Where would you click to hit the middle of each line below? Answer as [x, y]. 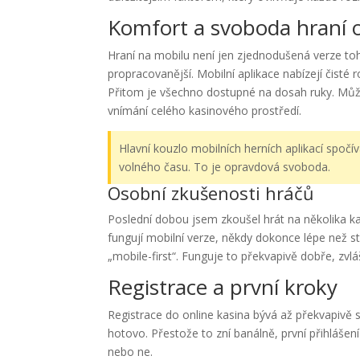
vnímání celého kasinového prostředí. [205, 110]
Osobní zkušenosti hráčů [211, 193]
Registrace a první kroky [223, 287]
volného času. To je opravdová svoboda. [225, 167]
